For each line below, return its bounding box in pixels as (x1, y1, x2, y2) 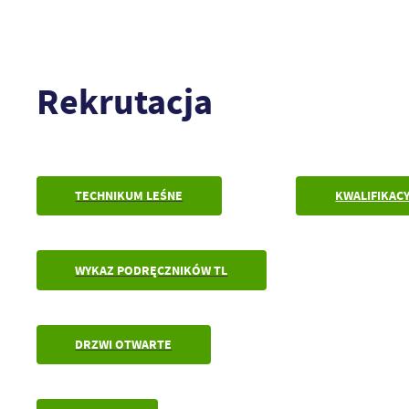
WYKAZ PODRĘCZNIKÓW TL (75, 261, 228, 279)
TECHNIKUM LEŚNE (75, 187, 184, 205)
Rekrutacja (36, 78, 213, 127)
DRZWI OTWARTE (75, 335, 173, 353)
